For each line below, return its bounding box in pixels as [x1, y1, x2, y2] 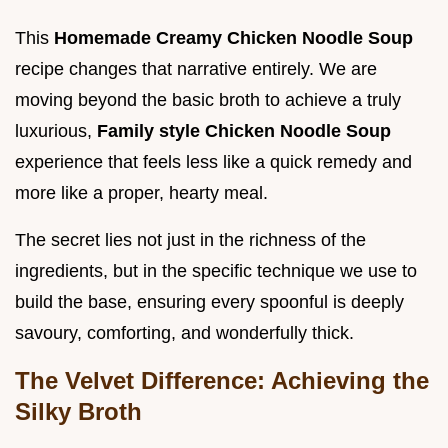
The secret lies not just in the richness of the [15, 230, 366, 251]
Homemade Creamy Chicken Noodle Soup [54, 28, 413, 49]
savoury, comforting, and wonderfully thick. [15, 323, 354, 344]
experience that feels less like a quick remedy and [15, 152, 412, 173]
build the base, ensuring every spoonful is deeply [15, 292, 404, 313]
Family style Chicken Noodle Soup [97, 121, 391, 142]
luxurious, [15, 121, 97, 142]
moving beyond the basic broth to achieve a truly [15, 90, 401, 111]
